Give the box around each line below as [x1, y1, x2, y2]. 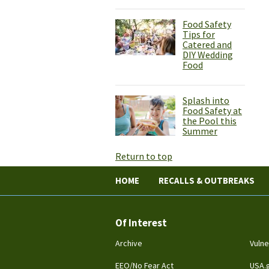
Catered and [183, 38, 232, 51]
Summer [183, 125, 217, 138]
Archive [115, 238, 142, 249]
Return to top [115, 150, 172, 163]
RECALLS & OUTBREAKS [159, 175, 255, 187]
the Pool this [183, 115, 237, 127]
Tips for [183, 28, 215, 41]
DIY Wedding [183, 49, 233, 61]
